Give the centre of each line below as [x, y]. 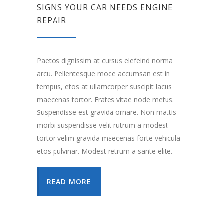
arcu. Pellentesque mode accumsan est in [103, 74]
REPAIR [52, 21]
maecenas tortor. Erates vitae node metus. [105, 100]
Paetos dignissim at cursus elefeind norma [105, 61]
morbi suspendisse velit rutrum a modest [102, 125]
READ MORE [69, 182]
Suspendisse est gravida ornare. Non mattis [107, 112]
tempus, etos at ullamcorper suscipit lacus [104, 87]
